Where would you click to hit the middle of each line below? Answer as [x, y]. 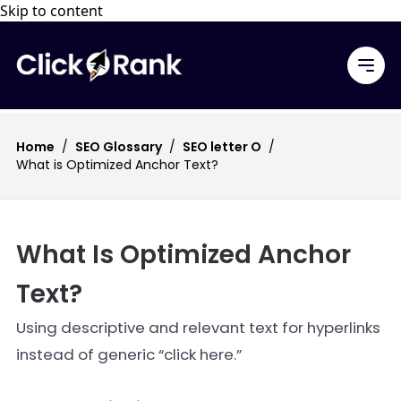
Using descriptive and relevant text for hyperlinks [198, 328]
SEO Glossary [119, 147]
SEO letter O [222, 147]
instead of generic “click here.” [129, 354]
